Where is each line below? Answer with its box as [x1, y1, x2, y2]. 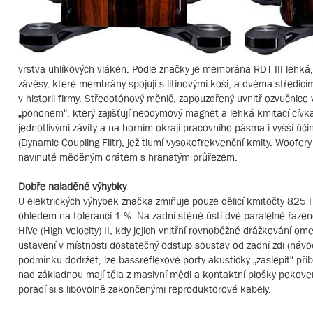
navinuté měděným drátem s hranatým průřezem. [18, 151, 238, 163]
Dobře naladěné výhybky [18, 180, 126, 192]
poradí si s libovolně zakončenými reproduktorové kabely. [18, 283, 271, 295]
